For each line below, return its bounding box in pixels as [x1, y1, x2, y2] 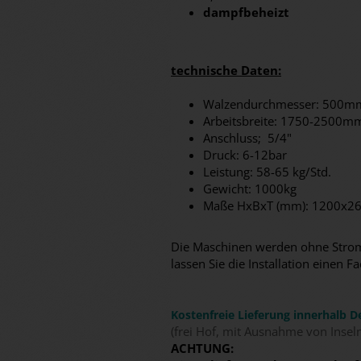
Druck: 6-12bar [203, 147, 287, 163]
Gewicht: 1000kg [203, 180, 297, 197]
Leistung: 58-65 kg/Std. [203, 164, 331, 180]
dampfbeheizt [203, 4, 289, 20]
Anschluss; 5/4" [203, 130, 292, 146]
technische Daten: [171, 62, 281, 78]
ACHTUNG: [171, 340, 234, 356]
